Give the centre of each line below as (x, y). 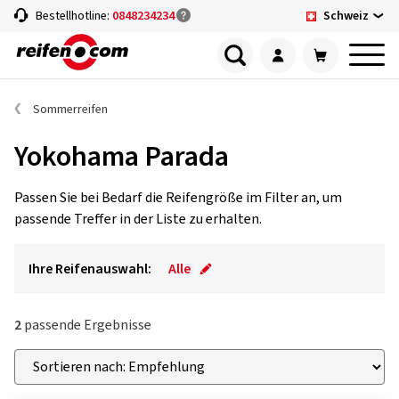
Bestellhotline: (74, 16)
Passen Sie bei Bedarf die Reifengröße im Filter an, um (178, 198)
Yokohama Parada (122, 157)
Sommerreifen (70, 110)
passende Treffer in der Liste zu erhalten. (138, 219)
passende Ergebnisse (86, 325)
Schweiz (346, 16)
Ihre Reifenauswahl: (90, 269)
